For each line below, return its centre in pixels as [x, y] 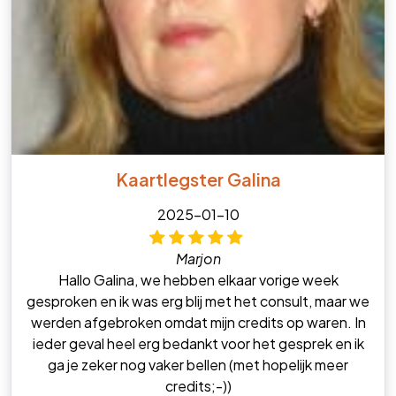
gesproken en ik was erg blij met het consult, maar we [198, 301]
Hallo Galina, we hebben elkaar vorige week [198, 279]
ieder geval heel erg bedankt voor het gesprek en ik [198, 343]
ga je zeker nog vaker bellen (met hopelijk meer [198, 364]
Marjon [198, 258]
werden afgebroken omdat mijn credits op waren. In [198, 322]
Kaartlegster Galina [198, 179]
